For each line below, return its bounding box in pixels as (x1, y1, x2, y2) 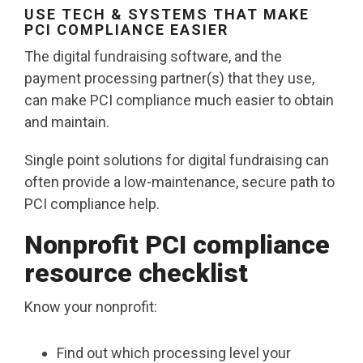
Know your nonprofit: (24, 298, 157, 316)
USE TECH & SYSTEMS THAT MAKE (24, 6, 310, 23)
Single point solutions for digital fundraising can (24, 152, 329, 169)
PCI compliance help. (24, 195, 160, 213)
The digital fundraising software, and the (24, 48, 282, 66)
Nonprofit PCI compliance (24, 229, 330, 261)
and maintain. (24, 113, 113, 131)
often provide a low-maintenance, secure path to (24, 173, 335, 191)
